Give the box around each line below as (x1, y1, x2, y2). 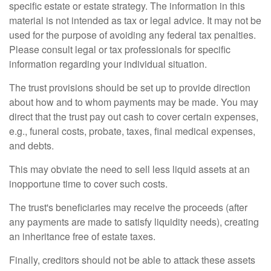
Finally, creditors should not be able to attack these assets (9, 253, 255, 267)
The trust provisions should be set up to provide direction (9, 80, 250, 95)
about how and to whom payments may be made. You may (9, 95, 258, 109)
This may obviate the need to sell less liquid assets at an (9, 162, 250, 177)
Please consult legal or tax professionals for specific (9, 42, 230, 57)
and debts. (9, 139, 54, 153)
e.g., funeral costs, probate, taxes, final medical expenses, (9, 124, 255, 139)
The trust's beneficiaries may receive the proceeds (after (9, 200, 247, 215)
